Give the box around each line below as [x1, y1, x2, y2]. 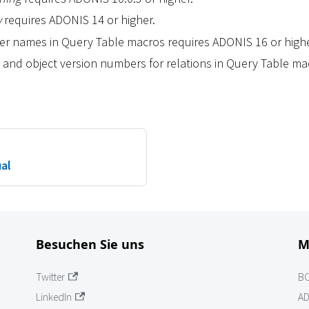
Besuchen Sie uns [36, 236, 144, 252]
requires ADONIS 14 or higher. [1, 12, 155, 28]
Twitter [36, 270, 65, 284]
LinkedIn [36, 290, 72, 304]
